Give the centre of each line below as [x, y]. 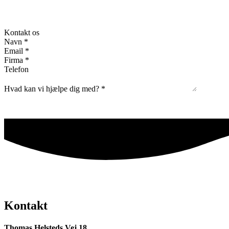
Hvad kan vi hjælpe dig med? [53, 89]
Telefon [16, 70]
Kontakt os [22, 33]
